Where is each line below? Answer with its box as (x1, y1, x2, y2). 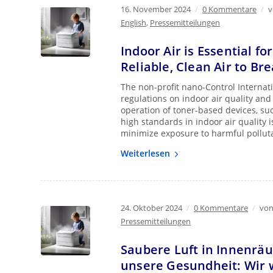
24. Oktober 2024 (121, 202, 182, 213)
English (121, 17, 146, 28)
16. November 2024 (121, 4, 191, 15)
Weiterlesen (121, 147, 170, 159)
